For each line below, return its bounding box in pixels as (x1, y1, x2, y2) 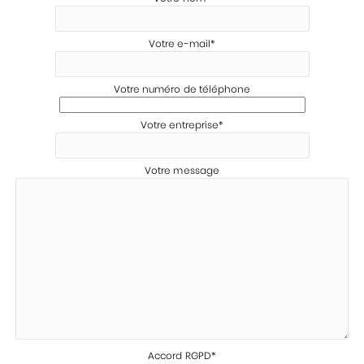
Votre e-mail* (149, 37, 215, 50)
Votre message (145, 163, 219, 177)
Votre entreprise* (140, 118, 224, 132)
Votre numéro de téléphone (114, 82, 250, 96)
